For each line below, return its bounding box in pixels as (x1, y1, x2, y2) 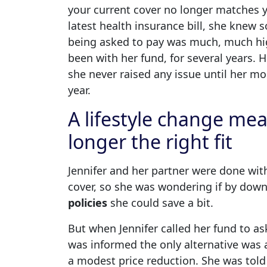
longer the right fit (68, 128, 232, 154)
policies (68, 195, 107, 210)
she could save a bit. (107, 195, 213, 210)
